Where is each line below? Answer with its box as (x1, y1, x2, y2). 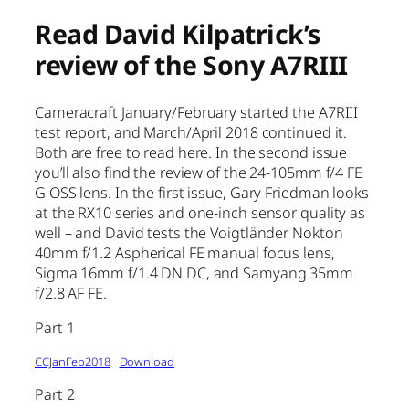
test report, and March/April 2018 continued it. (35, 122, 348, 143)
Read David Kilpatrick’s (35, 16, 320, 52)
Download (119, 352, 174, 370)
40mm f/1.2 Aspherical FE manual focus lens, (35, 243, 335, 264)
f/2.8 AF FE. (35, 283, 107, 304)
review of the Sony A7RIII (35, 47, 348, 83)
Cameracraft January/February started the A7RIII (35, 102, 359, 123)
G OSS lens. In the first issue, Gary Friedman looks (35, 183, 369, 204)
